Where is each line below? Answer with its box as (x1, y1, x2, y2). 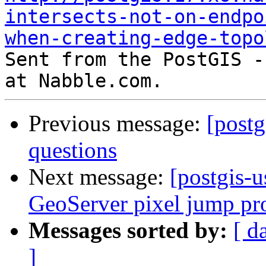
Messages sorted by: (28, 217, 227, 243)
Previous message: (28, 110, 207, 137)
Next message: (28, 164, 170, 190)
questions (28, 137, 117, 163)
